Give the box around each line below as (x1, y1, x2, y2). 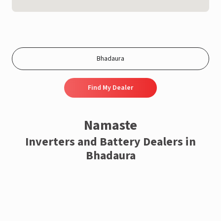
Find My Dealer (88, 83, 133, 93)
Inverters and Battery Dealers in (25, 133, 196, 150)
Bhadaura (85, 147, 136, 164)
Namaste (84, 115, 137, 135)
